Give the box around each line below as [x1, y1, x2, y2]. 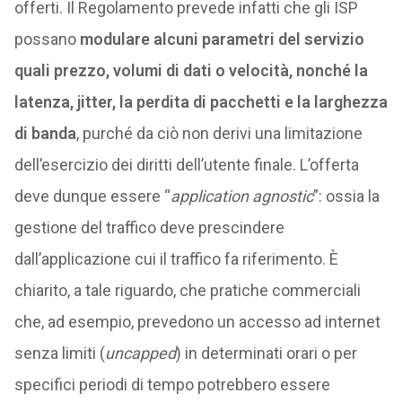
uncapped [104, 344, 176, 363]
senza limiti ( [13, 344, 105, 363]
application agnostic [170, 187, 313, 205]
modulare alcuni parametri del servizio [79, 30, 364, 48]
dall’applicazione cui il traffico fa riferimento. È [13, 249, 338, 268]
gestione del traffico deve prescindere [13, 218, 284, 237]
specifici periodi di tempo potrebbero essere [13, 375, 330, 394]
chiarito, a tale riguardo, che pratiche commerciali [13, 281, 361, 300]
